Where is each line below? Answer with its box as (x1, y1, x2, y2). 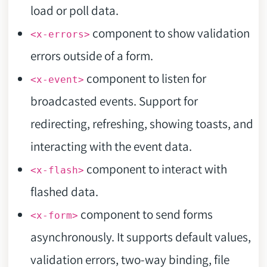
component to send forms (77, 206, 213, 222)
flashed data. (30, 183, 98, 200)
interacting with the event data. (30, 138, 192, 154)
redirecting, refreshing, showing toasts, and (30, 115, 253, 132)
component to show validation (89, 24, 250, 41)
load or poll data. (30, 2, 119, 18)
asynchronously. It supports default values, (30, 228, 251, 245)
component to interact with (83, 160, 227, 177)
